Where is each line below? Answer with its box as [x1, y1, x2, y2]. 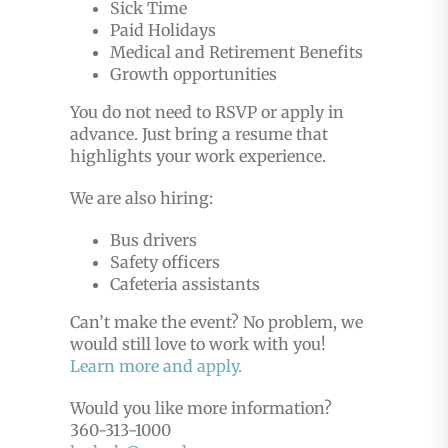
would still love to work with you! [69, 334, 326, 354]
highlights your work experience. [69, 146, 330, 166]
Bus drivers [109, 230, 197, 250]
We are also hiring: [69, 188, 213, 208]
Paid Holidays [109, 20, 216, 40]
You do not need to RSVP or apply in [69, 102, 344, 122]
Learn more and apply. [69, 356, 242, 376]
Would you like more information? [69, 398, 332, 418]
